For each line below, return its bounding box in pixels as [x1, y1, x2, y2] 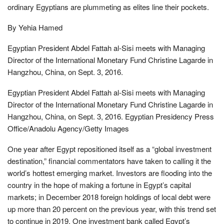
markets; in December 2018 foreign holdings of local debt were [7, 191, 210, 202]
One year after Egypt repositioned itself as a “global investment [7, 143, 211, 154]
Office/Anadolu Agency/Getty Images [7, 122, 129, 133]
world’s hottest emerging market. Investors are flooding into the [7, 167, 212, 178]
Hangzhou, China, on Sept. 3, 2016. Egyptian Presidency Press [7, 110, 214, 121]
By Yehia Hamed [7, 21, 62, 32]
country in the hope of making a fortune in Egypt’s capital [7, 179, 191, 190]
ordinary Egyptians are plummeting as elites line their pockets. [7, 1, 209, 12]
